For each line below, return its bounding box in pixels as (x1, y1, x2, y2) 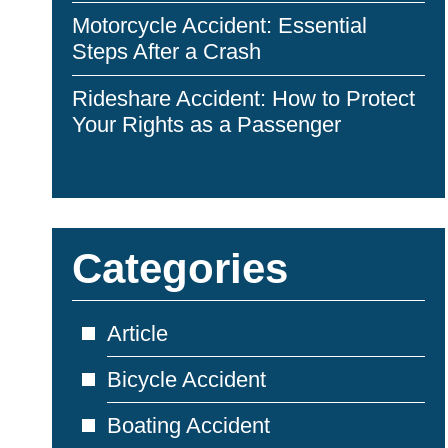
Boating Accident (107, 413, 270, 438)
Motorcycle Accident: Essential (72, 13, 367, 38)
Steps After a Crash (72, 39, 261, 64)
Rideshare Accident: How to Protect (72, 86, 415, 111)
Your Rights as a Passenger (72, 112, 341, 137)
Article (107, 321, 168, 346)
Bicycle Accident (107, 367, 266, 392)
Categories (72, 245, 288, 292)
